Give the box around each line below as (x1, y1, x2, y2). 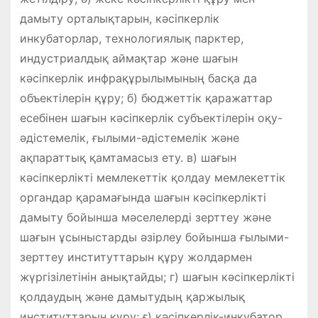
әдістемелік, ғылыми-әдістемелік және (19, 130, 239, 145)
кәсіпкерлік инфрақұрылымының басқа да (19, 70, 257, 85)
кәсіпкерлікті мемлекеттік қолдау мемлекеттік (19, 170, 285, 185)
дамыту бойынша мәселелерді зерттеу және (19, 209, 271, 224)
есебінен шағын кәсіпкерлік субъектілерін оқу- (19, 110, 283, 125)
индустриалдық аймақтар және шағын (19, 50, 238, 65)
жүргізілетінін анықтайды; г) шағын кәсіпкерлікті (19, 269, 295, 284)
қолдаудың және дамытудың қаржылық (19, 289, 245, 304)
